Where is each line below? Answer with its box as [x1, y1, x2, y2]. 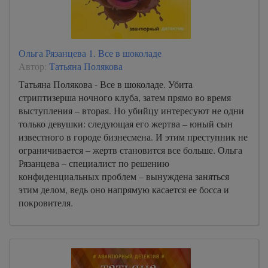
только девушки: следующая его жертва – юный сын [19, 117, 233, 130]
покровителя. [19, 196, 73, 209]
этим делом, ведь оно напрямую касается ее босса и [19, 183, 229, 196]
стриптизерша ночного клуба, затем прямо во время [19, 91, 231, 103]
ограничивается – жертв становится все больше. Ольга [19, 144, 242, 156]
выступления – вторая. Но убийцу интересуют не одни [19, 104, 244, 117]
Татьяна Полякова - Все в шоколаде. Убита [19, 78, 193, 90]
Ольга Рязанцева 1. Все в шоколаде [19, 47, 162, 59]
